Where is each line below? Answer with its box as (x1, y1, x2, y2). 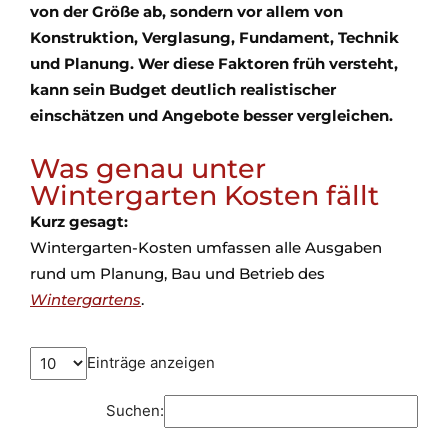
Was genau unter (30, 152, 266, 186)
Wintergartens (30, 290, 141, 310)
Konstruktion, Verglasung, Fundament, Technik (30, 28, 399, 48)
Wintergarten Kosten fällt (30, 179, 379, 213)
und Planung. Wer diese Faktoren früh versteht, (30, 54, 398, 74)
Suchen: (106, 401, 164, 421)
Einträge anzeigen (87, 353, 215, 373)
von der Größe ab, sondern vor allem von (30, 2, 343, 22)
